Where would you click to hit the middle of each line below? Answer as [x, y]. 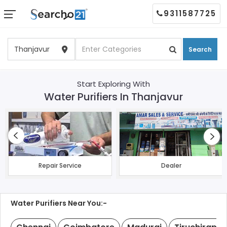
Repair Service [60, 165]
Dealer [171, 165]
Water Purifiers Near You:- [59, 203]
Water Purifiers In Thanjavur [113, 97]
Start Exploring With [113, 84]
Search [200, 49]
